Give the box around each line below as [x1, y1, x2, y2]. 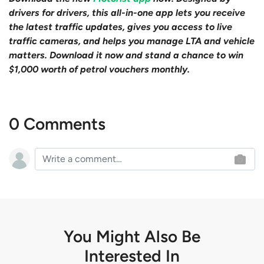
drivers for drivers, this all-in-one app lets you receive [9, 6, 245, 18]
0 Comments [9, 113, 105, 134]
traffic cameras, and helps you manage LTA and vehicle [9, 35, 255, 47]
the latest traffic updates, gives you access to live [9, 21, 232, 32]
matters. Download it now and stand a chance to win [9, 49, 243, 61]
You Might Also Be [64, 226, 200, 246]
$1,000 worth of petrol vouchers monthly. [9, 63, 190, 75]
